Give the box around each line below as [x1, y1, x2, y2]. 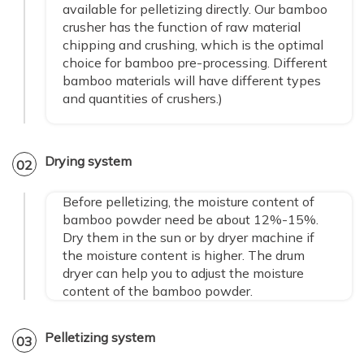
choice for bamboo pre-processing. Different [63, 54, 327, 71]
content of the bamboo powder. [63, 283, 253, 300]
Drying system [45, 153, 132, 170]
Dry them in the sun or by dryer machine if [63, 229, 314, 246]
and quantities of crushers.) [63, 90, 223, 107]
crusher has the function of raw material [63, 19, 301, 36]
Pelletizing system [45, 329, 155, 346]
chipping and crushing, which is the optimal [63, 37, 323, 54]
